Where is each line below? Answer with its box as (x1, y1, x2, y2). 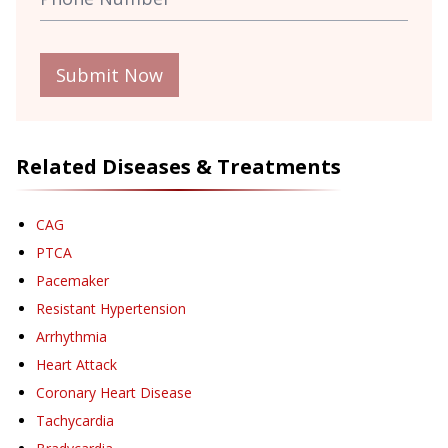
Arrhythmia (36, 327, 107, 347)
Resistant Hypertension (36, 299, 186, 319)
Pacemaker (36, 271, 109, 291)
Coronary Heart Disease (36, 383, 192, 403)
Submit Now (56, 63, 163, 88)
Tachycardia (36, 411, 114, 431)
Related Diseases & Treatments (16, 153, 341, 181)
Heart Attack (36, 355, 117, 375)
